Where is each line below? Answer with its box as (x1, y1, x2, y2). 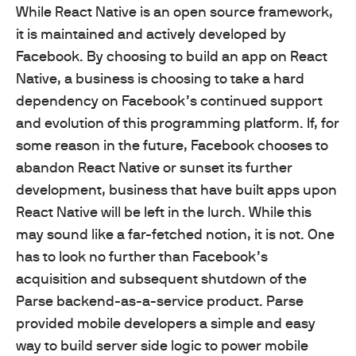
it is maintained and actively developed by (16, 25, 286, 42)
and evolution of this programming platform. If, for (16, 114, 339, 131)
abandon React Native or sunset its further (16, 158, 292, 176)
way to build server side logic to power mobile (16, 336, 308, 354)
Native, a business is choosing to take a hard (16, 69, 304, 87)
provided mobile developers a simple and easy (16, 314, 315, 331)
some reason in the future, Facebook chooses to (16, 136, 328, 153)
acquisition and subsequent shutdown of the (16, 269, 307, 287)
